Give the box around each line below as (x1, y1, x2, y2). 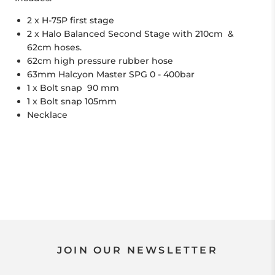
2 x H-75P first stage (27, 15, 114, 26)
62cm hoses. (27, 42, 82, 53)
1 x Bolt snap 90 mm (27, 82, 119, 94)
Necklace (27, 109, 68, 121)
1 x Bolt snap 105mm (27, 96, 117, 107)
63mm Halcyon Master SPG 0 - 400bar (27, 69, 195, 80)
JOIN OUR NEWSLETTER (57, 244, 218, 257)
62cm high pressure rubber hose (27, 55, 173, 67)
